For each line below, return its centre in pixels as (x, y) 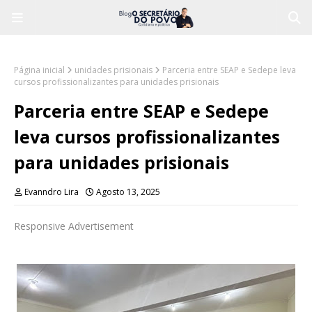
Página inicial (39, 70)
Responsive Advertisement (74, 226)
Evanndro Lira (52, 192)
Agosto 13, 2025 (128, 192)
